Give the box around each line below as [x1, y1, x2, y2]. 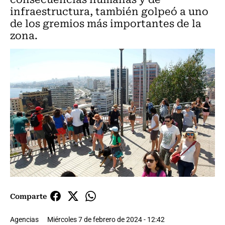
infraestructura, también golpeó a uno [10, 3, 208, 19]
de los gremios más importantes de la [10, 15, 201, 31]
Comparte [10, 190, 47, 202]
